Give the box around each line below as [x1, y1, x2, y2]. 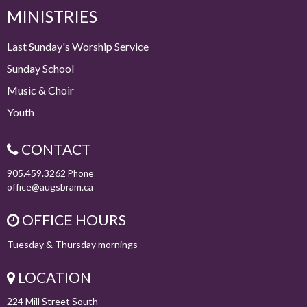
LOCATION [15, 268, 91, 286]
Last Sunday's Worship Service [7, 39, 149, 53]
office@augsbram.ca [7, 181, 93, 193]
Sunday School [7, 61, 74, 75]
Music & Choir [7, 83, 74, 97]
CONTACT [19, 140, 91, 158]
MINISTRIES [7, 6, 97, 27]
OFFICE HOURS [19, 211, 126, 229]
